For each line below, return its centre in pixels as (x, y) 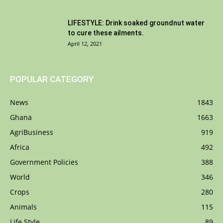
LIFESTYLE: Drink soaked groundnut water (136, 23)
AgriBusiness (32, 132)
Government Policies (44, 162)
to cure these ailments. (106, 33)
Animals (23, 207)
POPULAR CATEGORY (52, 79)
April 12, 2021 (85, 44)
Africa (20, 147)
